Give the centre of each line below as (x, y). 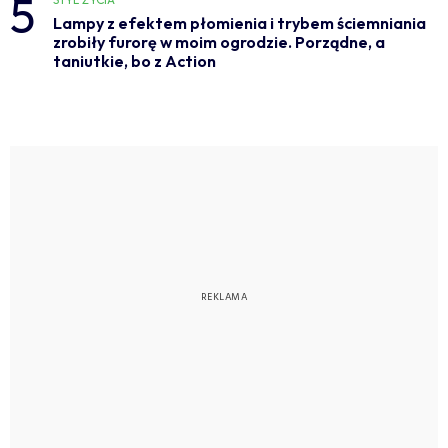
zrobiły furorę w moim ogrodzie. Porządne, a (218, 42)
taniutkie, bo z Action (134, 61)
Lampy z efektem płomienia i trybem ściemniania (239, 23)
